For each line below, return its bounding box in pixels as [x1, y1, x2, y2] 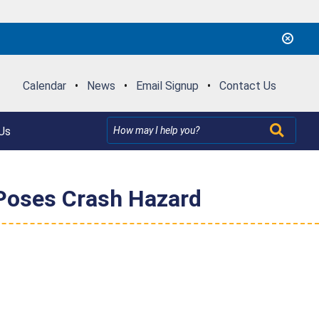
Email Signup [135, 78, 199, 93]
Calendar [22, 78, 66, 93]
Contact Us [219, 78, 276, 93]
